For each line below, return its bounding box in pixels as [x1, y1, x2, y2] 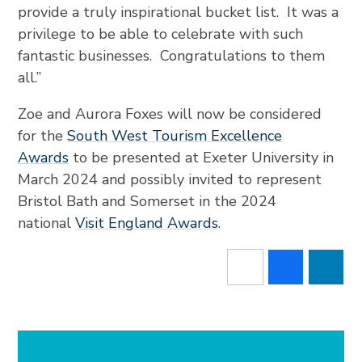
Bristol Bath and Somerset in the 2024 [18, 191, 277, 211]
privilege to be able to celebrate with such [18, 23, 304, 44]
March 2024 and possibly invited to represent [18, 169, 322, 189]
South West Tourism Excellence [67, 125, 283, 145]
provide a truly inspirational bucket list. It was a [18, 2, 339, 22]
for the [18, 125, 68, 145]
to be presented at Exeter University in [69, 147, 335, 167]
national [18, 213, 76, 233]
